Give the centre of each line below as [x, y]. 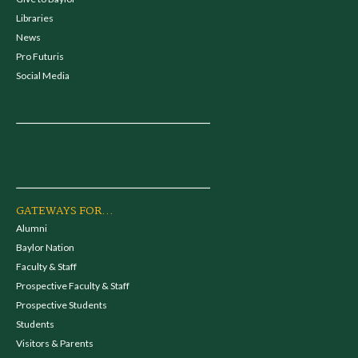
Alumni [32, 228]
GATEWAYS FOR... [65, 211]
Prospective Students [62, 305]
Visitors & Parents [55, 343]
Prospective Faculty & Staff [73, 286]
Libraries [35, 18]
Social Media [43, 76]
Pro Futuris [40, 56]
